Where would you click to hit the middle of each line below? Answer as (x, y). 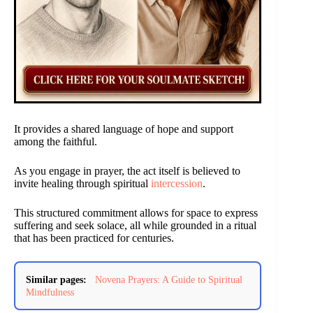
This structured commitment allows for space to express (136, 212)
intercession (177, 183)
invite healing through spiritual (82, 183)
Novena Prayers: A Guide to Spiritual (169, 279)
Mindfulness (50, 292)
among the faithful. (56, 141)
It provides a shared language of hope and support (124, 129)
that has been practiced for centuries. (94, 238)
